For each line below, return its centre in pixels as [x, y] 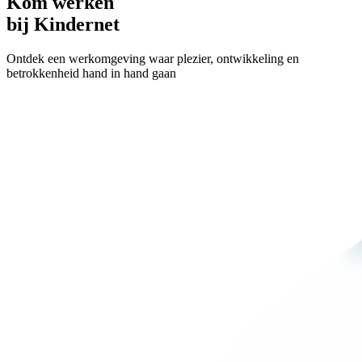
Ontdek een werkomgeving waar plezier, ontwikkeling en [153, 58]
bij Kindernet [63, 24]
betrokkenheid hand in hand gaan [91, 73]
